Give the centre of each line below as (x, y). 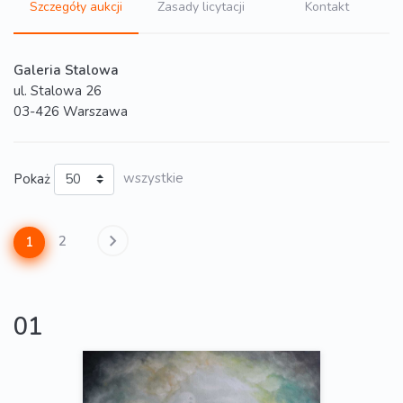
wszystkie (153, 178)
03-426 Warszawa (71, 112)
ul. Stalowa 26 (58, 91)
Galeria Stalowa (66, 70)
